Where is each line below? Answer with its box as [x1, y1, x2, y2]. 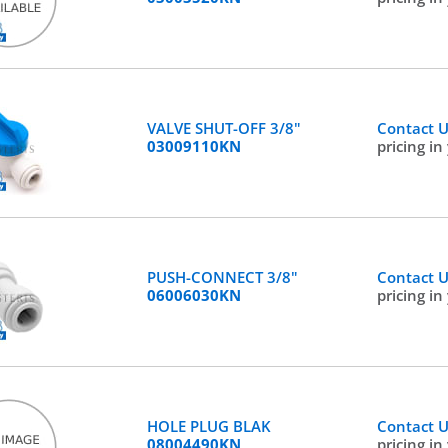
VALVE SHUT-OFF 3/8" [146, 118, 301, 138]
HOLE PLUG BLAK [146, 416, 271, 436]
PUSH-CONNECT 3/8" [146, 267, 298, 287]
